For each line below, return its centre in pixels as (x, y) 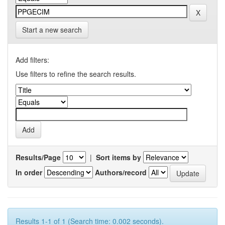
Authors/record (121, 172)
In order (29, 172)
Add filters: (32, 60)
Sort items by (119, 157)
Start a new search (52, 30)
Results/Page (38, 157)
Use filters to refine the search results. (76, 74)
